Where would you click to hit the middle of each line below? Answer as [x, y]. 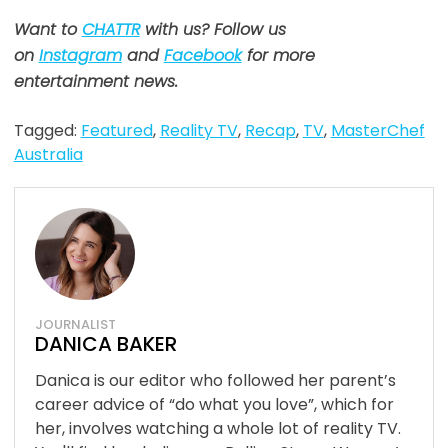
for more [278, 56]
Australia [48, 155]
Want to [47, 30]
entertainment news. [95, 82]
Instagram [80, 56]
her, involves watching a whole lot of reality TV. [217, 429]
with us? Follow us [212, 30]
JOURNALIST [75, 325]
